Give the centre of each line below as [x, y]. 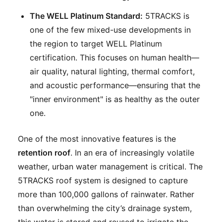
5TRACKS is [166, 16]
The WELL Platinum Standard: [86, 16]
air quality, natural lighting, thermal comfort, [112, 72]
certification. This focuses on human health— [114, 58]
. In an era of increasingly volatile [132, 153]
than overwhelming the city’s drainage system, [105, 208]
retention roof [44, 153]
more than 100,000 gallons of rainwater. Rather [106, 194]
